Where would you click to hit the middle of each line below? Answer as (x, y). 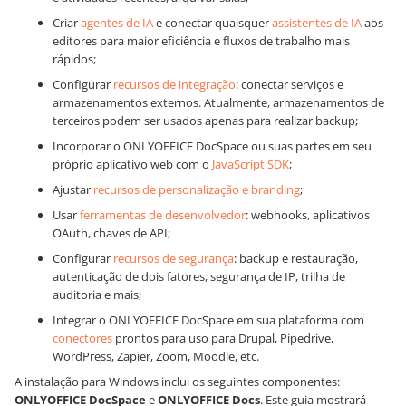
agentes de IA (117, 23)
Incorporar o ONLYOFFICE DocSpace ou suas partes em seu (212, 146)
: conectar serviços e (290, 84)
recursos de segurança (174, 258)
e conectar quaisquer (213, 23)
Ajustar (73, 189)
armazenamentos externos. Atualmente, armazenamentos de (218, 102)
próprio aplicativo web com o (132, 164)
